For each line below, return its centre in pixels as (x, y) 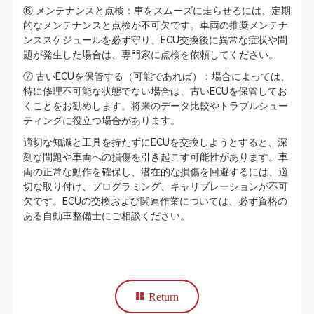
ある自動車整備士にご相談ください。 (106, 216)
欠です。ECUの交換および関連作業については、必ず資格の (155, 201)
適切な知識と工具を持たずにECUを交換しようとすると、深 (155, 142)
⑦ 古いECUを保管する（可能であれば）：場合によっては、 (156, 76)
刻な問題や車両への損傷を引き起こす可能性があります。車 (155, 157)
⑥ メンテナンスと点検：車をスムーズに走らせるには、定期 (157, 11)
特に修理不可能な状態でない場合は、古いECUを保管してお (155, 91)
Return (164, 296)
